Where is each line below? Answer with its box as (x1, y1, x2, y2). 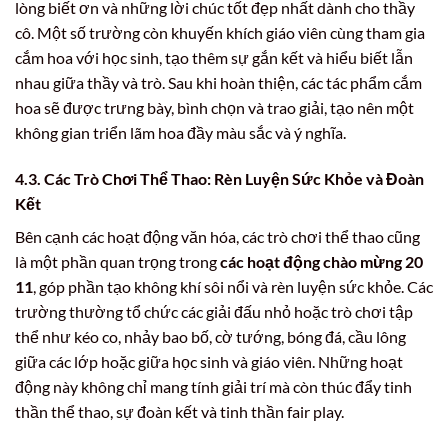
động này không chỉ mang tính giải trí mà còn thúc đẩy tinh (15, 376, 412, 396)
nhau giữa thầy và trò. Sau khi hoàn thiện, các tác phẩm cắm (15, 73, 422, 93)
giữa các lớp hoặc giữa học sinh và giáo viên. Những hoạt (15, 351, 403, 371)
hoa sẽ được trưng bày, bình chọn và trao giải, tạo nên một (15, 98, 414, 118)
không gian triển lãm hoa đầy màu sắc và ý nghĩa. (15, 123, 346, 143)
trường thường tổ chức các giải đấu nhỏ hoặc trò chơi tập (15, 301, 413, 321)
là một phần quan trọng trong (15, 251, 220, 271)
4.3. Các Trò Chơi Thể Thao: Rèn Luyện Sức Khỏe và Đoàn (15, 168, 424, 188)
